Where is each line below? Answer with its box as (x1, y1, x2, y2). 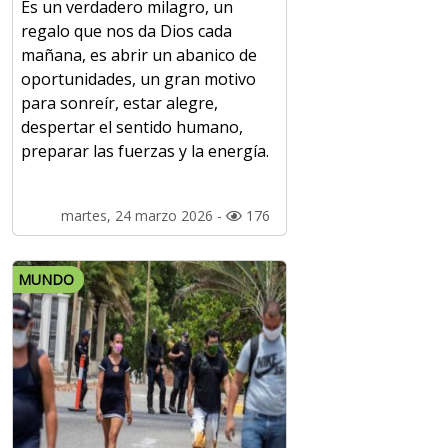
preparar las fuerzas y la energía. (21, 140, 269, 163)
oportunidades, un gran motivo (21, 68, 256, 91)
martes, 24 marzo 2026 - (60, 206, 226, 226)
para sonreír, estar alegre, (21, 92, 218, 115)
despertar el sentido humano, (21, 116, 243, 139)
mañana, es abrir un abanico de (21, 44, 257, 67)
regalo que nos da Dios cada (21, 20, 232, 43)
